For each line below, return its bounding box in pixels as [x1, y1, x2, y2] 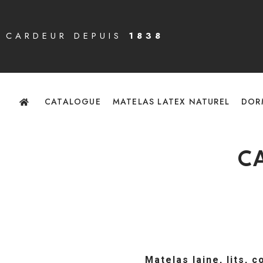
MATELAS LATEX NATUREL [112, 96, 230, 108]
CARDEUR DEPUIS [6, 29, 129, 43]
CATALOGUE [44, 96, 101, 108]
